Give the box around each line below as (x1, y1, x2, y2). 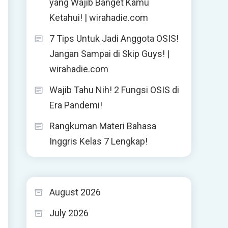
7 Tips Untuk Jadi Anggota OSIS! (49, 33, 179, 44)
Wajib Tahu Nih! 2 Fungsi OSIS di (49, 84, 179, 95)
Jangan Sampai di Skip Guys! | (49, 48, 169, 59)
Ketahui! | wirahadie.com (49, 12, 148, 23)
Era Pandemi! (49, 100, 102, 110)
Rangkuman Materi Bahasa (49, 121, 156, 131)
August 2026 (49, 187, 101, 197)
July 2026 (49, 208, 89, 218)
